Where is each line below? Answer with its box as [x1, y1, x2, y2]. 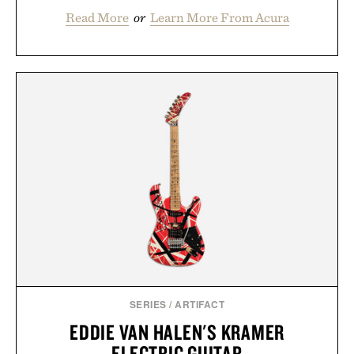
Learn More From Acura [149, 9, 289, 25]
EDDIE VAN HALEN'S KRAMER [70, 318, 284, 346]
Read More [65, 9, 129, 25]
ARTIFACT [175, 297, 225, 312]
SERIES [129, 297, 167, 312]
